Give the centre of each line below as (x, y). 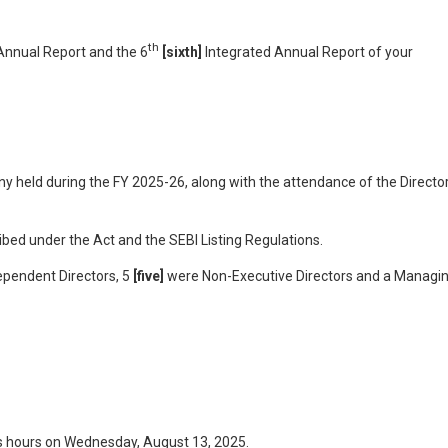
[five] (148, 275)
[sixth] (182, 51)
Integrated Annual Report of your (307, 51)
